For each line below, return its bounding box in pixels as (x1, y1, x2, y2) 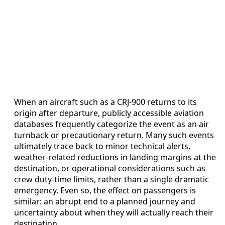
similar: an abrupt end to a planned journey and (14, 196, 195, 207)
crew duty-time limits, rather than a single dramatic (14, 174, 209, 185)
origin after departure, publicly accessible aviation (14, 107, 204, 119)
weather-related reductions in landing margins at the (14, 152, 216, 163)
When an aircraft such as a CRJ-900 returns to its (14, 96, 197, 108)
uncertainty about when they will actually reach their (14, 207, 213, 218)
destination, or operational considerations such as (14, 163, 205, 174)
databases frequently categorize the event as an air (14, 119, 209, 130)
